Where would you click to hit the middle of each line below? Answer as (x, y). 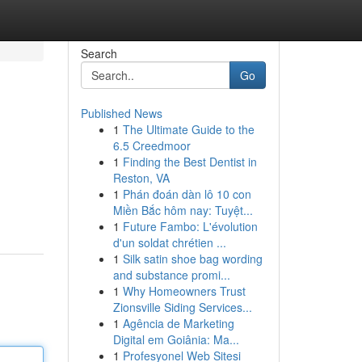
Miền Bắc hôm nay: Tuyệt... (183, 210)
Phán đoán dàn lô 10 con (187, 194)
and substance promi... (171, 275)
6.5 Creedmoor (152, 145)
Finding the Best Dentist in (189, 162)
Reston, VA (141, 178)
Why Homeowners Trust (184, 291)
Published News (121, 113)
